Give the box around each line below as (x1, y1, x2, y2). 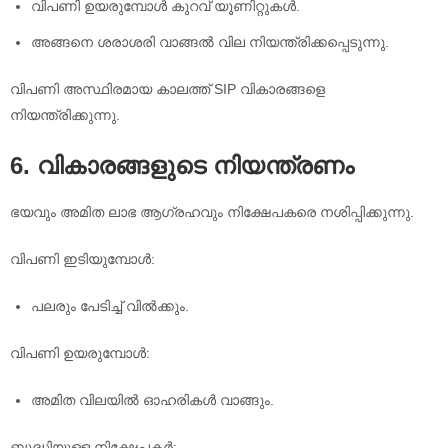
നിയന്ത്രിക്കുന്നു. (10, 107, 120, 124)
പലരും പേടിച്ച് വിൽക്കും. (31, 297, 189, 314)
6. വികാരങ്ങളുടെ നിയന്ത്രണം (10, 152, 354, 180)
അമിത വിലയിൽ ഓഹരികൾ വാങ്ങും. (31, 391, 274, 408)
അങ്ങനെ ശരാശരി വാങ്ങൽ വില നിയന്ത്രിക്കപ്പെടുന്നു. (31, 34, 389, 51)
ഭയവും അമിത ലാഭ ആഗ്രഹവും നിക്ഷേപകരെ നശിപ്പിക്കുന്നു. (10, 203, 414, 220)
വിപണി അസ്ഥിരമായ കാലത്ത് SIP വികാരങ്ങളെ (10, 81, 325, 98)
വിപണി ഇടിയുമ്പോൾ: (10, 250, 155, 267)
